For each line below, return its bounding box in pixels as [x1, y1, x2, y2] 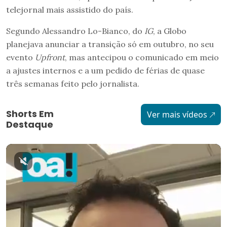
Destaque [6, 118, 53, 131]
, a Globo [153, 25, 186, 36]
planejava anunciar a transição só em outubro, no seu [6, 39, 214, 49]
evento [6, 52, 35, 62]
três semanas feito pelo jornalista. [6, 78, 139, 89]
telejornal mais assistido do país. [6, 4, 133, 15]
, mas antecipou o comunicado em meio [65, 52, 219, 62]
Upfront [35, 52, 65, 62]
